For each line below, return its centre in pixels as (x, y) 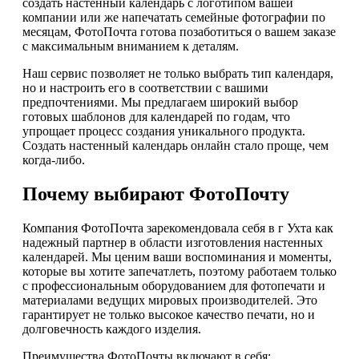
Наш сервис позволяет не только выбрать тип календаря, (178, 74)
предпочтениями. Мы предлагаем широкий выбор (160, 103)
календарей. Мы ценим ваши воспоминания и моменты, (177, 257)
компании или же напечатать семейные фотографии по (174, 18)
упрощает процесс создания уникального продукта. (164, 131)
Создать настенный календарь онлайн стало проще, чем (175, 146)
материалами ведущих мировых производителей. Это (170, 301)
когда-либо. (54, 160)
